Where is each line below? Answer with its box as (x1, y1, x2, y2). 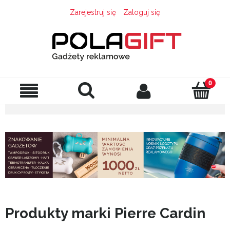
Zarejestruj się (70, 8, 116, 16)
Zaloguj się (123, 8, 160, 16)
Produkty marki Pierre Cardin (5, 205, 205, 222)
